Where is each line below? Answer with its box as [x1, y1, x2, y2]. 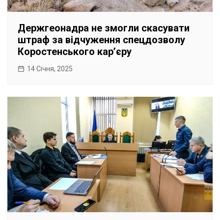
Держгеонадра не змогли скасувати [18, 22, 190, 34]
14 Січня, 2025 [27, 64, 73, 73]
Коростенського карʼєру [18, 45, 132, 57]
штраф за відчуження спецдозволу [18, 33, 185, 46]
